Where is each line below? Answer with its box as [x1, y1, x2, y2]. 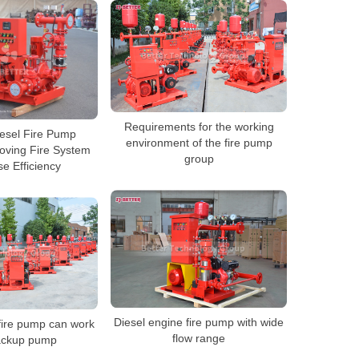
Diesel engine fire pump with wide [114, 316, 284, 329]
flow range [172, 332, 225, 345]
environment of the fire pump [125, 136, 272, 150]
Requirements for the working [123, 120, 274, 134]
